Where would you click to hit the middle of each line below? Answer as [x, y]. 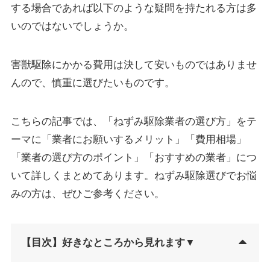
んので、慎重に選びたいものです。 [93, 83]
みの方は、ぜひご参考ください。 [87, 193]
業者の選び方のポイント [77, 157]
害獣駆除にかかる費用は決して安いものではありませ [133, 64]
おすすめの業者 [190, 157]
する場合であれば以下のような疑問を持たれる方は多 [133, 8]
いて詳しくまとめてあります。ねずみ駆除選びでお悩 [133, 175]
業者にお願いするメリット [113, 139]
